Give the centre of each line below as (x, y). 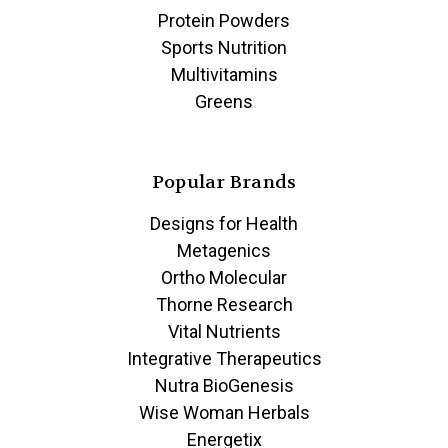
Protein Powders (224, 21)
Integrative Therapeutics (224, 359)
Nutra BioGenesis (224, 386)
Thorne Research (224, 305)
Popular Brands (224, 183)
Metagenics (224, 251)
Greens (224, 102)
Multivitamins (224, 75)
